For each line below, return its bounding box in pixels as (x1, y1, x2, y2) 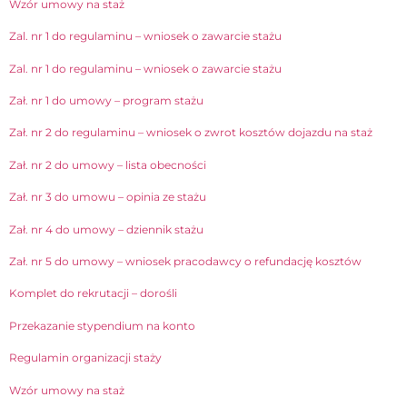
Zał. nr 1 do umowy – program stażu (9, 94, 203, 108)
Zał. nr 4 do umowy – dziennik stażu (9, 222, 203, 236)
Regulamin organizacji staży (9, 351, 162, 365)
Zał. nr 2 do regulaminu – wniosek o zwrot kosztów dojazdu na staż (9, 125, 372, 140)
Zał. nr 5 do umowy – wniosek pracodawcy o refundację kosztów (9, 253, 362, 268)
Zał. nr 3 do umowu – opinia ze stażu (9, 190, 206, 204)
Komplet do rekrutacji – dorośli (9, 286, 177, 301)
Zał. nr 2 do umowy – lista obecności (9, 157, 206, 172)
